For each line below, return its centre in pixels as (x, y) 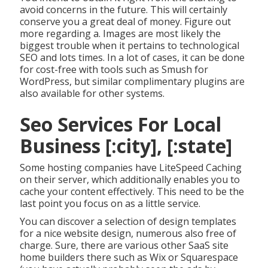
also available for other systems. (92, 94)
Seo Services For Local (120, 124)
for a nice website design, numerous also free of (128, 234)
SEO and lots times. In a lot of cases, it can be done (132, 58)
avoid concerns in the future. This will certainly (123, 10)
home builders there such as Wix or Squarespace (129, 258)
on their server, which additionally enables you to (130, 180)
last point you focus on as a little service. (110, 204)
